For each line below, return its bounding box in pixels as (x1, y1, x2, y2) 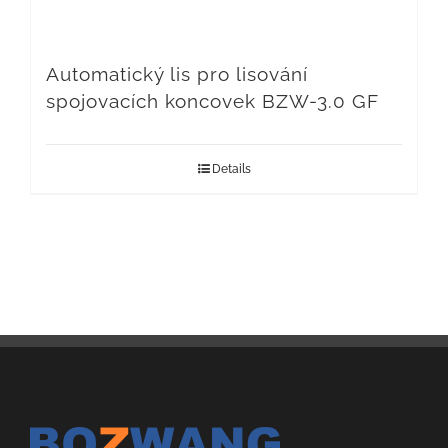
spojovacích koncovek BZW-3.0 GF (46, 90, 379, 113)
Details (211, 162, 251, 176)
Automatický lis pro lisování (46, 63, 308, 86)
